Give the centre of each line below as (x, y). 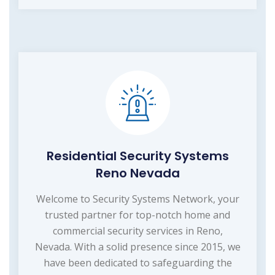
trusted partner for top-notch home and (137, 215)
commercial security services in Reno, (137, 231)
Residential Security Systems (137, 156)
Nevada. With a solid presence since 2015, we (137, 247)
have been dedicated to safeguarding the (137, 263)
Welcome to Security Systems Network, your (137, 199)
